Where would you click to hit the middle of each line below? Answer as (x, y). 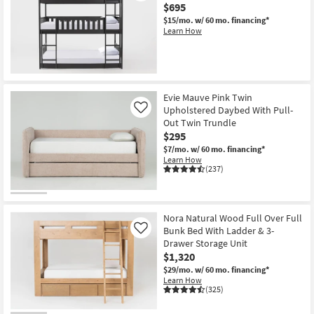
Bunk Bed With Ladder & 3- (219, 230)
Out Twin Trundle (200, 123)
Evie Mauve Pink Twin (208, 98)
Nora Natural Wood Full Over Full (233, 218)
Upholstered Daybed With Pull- (228, 110)
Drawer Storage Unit (205, 243)
